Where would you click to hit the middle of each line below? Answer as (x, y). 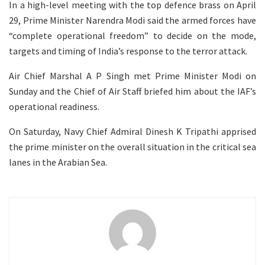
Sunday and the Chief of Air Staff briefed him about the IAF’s (132, 91)
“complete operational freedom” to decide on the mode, (132, 35)
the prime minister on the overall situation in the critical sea (132, 146)
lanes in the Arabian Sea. (58, 162)
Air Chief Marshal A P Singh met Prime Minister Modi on (132, 75)
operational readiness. (54, 106)
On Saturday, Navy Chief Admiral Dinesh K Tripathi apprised (132, 131)
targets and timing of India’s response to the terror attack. (128, 51)
